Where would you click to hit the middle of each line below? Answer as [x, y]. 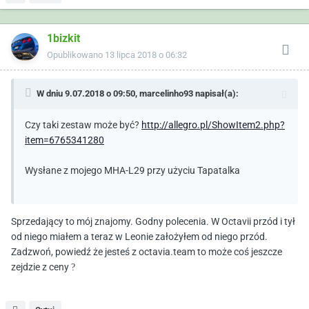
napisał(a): [216, 94]
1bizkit [63, 39]
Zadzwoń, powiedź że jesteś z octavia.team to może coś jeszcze [147, 252]
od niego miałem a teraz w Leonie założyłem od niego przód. [139, 237]
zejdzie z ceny [41, 267]
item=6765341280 [64, 140]
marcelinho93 [166, 94]
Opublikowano [76, 55]
